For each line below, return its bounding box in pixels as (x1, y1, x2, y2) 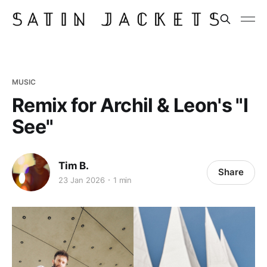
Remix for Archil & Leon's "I (12, 94, 249, 117)
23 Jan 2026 (58, 175, 105, 185)
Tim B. (58, 159, 89, 172)
